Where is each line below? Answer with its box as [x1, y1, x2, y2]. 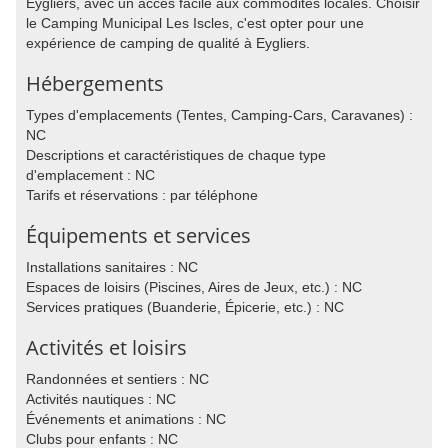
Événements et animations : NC [26, 411, 226, 427]
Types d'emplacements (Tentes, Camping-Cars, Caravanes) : [26, 107, 413, 123]
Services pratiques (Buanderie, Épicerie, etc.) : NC [26, 299, 344, 315]
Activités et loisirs [26, 334, 187, 361]
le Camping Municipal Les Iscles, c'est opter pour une [26, 15, 364, 31]
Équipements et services [26, 222, 251, 249]
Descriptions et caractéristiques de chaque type [26, 147, 326, 163]
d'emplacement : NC [26, 167, 155, 183]
